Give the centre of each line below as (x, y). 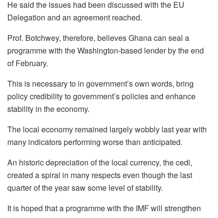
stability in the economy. (48, 109)
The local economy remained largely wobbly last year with (107, 129)
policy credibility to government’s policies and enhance (101, 96)
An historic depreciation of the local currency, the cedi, (100, 162)
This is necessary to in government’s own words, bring (100, 83)
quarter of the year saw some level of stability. (85, 187)
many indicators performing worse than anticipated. (95, 142)
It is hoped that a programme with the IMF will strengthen (104, 208)
